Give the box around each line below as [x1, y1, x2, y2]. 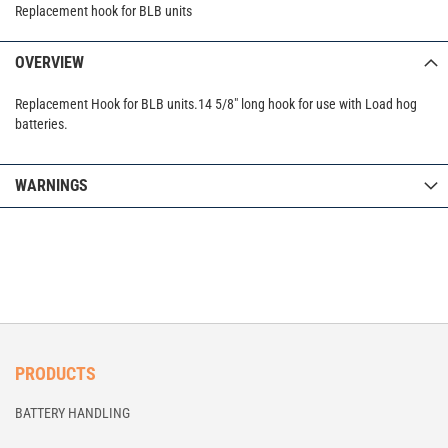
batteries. [15, 116, 68, 132]
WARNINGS [15, 176, 88, 195]
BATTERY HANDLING [15, 405, 130, 421]
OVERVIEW [15, 53, 84, 72]
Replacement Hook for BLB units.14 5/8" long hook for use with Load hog [15, 96, 417, 112]
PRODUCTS [15, 363, 96, 384]
